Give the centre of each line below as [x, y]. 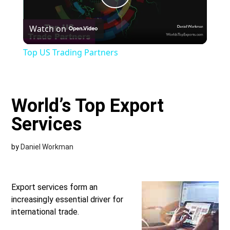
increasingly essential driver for [68, 200]
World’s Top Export [88, 106]
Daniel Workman [47, 147]
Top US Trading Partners [70, 53]
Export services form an [55, 187]
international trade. [45, 212]
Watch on [47, 29]
